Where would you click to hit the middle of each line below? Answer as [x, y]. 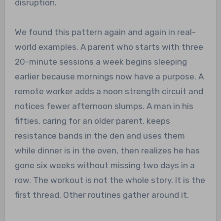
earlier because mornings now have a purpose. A [109, 76]
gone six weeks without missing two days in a [105, 165]
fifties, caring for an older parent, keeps [92, 121]
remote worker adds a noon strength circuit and [109, 91]
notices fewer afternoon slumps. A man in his [104, 106]
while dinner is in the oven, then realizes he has [107, 150]
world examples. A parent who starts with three [109, 47]
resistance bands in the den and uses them [100, 135]
